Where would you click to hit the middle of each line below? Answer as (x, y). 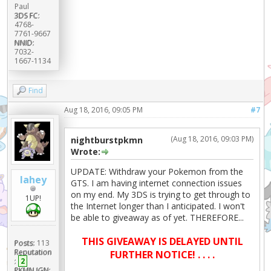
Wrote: (86, 152)
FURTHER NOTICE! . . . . (162, 255)
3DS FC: (27, 16)
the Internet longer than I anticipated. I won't (158, 206)
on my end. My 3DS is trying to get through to (161, 195)
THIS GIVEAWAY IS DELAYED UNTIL (162, 242)
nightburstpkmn (107, 140)
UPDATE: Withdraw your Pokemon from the (157, 172)
